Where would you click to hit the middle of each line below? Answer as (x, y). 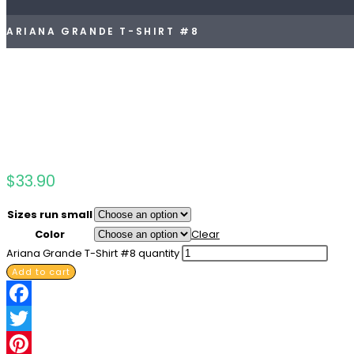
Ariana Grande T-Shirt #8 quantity (93, 254)
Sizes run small (50, 215)
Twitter (23, 344)
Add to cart (41, 272)
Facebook (32, 318)
